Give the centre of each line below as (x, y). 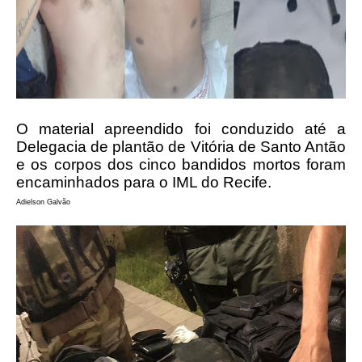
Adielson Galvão (43, 202)
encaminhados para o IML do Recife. (144, 182)
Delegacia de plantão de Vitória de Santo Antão (181, 147)
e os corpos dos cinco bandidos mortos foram (181, 164)
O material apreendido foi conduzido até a (181, 129)
